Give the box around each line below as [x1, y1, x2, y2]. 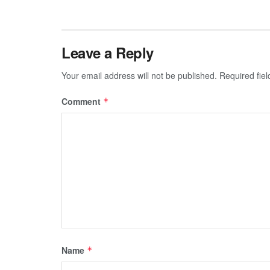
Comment [61, 95, 103, 107]
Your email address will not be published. [61, 69, 217, 81]
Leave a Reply [61, 42, 154, 63]
